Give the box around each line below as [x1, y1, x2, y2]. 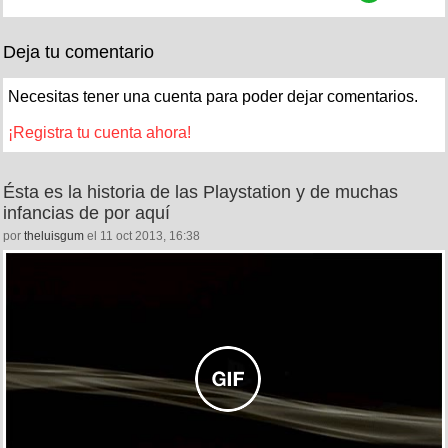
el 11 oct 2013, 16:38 [84, 228, 200, 243]
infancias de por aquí [3, 202, 170, 223]
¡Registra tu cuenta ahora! [8, 123, 191, 141]
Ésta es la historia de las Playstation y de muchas [3, 181, 398, 202]
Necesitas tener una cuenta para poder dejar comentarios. [8, 87, 418, 105]
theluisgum [24, 228, 84, 243]
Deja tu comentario [3, 41, 154, 62]
